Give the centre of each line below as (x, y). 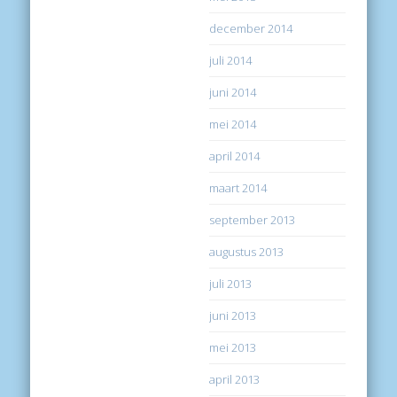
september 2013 (253, 220)
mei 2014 (233, 125)
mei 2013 (233, 348)
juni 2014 (233, 93)
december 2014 (251, 29)
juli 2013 (231, 284)
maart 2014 (238, 188)
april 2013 (235, 380)
